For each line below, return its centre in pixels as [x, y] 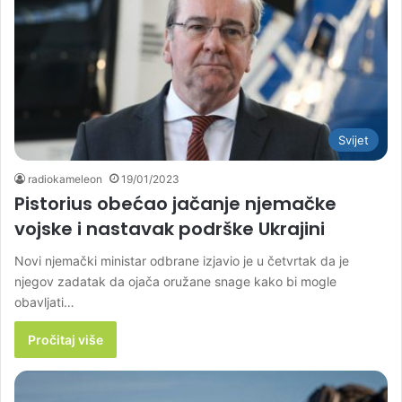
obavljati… [44, 302]
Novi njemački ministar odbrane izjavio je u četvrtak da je [182, 261]
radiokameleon [65, 179]
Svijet [354, 140]
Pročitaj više [66, 340]
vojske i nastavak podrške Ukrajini [170, 229]
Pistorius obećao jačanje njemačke [175, 204]
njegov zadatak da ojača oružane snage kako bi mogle [175, 282]
